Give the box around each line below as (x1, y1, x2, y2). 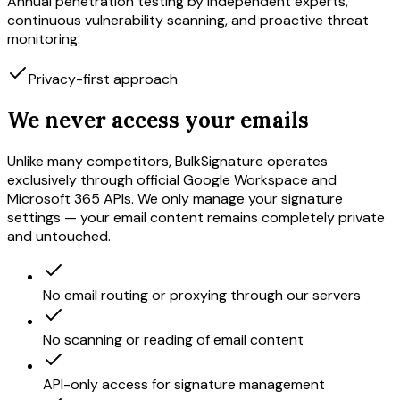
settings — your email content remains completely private (7, 208, 385, 228)
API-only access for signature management (43, 375, 325, 395)
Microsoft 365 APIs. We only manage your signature (7, 189, 343, 209)
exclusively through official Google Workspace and (7, 171, 337, 190)
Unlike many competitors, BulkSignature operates (7, 152, 328, 171)
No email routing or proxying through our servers (43, 286, 361, 305)
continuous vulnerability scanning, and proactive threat (7, 11, 369, 30)
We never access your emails (7, 106, 309, 135)
